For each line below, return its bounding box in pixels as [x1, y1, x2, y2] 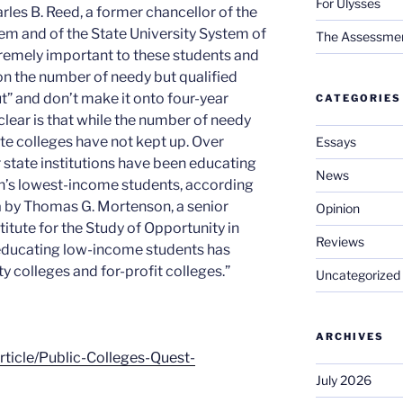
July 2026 [315, 372, 372, 388]
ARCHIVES [315, 330, 384, 343]
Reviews [315, 234, 364, 249]
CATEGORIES [315, 92, 401, 104]
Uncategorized [315, 267, 400, 282]
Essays [315, 134, 356, 149]
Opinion [315, 201, 360, 216]
